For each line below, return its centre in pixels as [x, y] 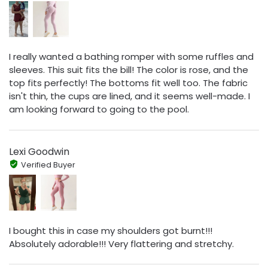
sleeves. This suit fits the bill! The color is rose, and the [129, 70]
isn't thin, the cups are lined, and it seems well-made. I [130, 96]
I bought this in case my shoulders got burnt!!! [111, 230]
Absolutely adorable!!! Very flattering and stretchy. [121, 243]
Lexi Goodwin [39, 151]
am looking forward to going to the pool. [99, 109]
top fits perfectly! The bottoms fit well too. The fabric [128, 83]
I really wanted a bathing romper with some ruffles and [131, 57]
